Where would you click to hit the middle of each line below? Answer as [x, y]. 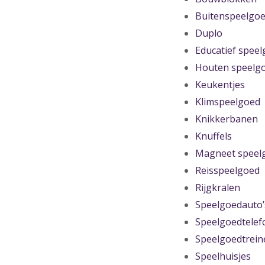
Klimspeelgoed [228, 102]
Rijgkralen [218, 188]
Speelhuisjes [223, 256]
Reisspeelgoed [227, 170]
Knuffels [214, 136]
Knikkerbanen [227, 119]
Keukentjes [220, 85]
